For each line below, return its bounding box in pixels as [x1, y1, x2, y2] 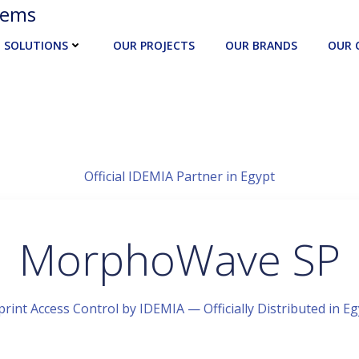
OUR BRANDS [225, 38, 297, 53]
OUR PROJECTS [113, 38, 195, 53]
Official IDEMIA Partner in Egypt [84, 167, 275, 185]
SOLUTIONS [4, 38, 68, 53]
